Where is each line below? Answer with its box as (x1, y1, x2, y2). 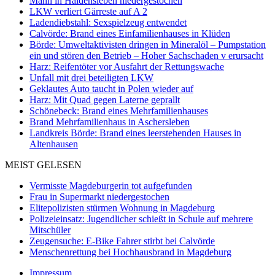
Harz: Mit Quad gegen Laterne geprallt (29, 94, 180, 105)
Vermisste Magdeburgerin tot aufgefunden (29, 180, 192, 191)
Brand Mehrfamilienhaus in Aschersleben (29, 116, 190, 127)
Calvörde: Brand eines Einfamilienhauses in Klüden (29, 28, 230, 39)
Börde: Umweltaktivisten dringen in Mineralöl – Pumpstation (29, 39, 266, 50)
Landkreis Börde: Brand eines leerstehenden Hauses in (29, 127, 241, 138)
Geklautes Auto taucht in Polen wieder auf (29, 83, 193, 94)
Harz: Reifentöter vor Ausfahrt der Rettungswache (29, 61, 224, 72)
